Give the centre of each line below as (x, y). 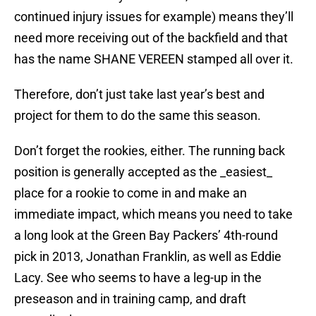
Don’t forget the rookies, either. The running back (150, 151)
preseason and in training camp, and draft (130, 299)
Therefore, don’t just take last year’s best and (139, 95)
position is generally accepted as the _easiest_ (143, 172)
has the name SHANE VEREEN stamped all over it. (154, 59)
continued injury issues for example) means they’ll (154, 17)
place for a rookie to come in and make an (130, 193)
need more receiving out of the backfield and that (151, 38)
